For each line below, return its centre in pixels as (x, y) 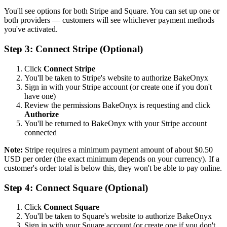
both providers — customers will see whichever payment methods (109, 20)
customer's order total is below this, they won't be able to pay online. (113, 168)
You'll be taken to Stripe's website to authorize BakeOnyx (116, 78)
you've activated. (31, 29)
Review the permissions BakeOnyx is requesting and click (117, 105)
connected (41, 132)
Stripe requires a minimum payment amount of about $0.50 (118, 149)
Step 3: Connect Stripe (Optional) (73, 49)
